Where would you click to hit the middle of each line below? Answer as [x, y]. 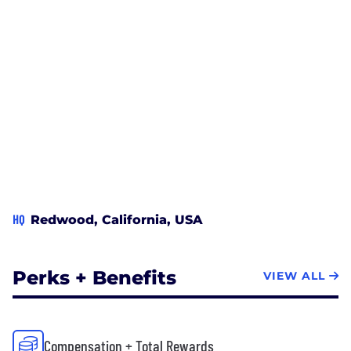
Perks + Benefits [94, 277]
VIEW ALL [294, 276]
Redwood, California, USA [117, 219]
